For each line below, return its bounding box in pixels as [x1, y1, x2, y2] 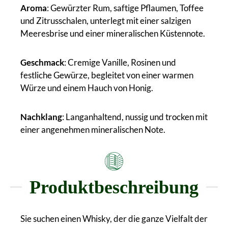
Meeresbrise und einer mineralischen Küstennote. [20, 27, 205, 39]
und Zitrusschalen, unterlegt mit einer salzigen [20, 15, 191, 26]
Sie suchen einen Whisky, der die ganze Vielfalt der [20, 213, 208, 224]
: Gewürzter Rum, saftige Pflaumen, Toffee [47, 2, 204, 13]
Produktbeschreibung [30, 177, 198, 197]
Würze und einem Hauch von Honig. [20, 82, 153, 93]
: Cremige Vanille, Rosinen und [64, 56, 176, 68]
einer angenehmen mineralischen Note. [20, 124, 165, 135]
